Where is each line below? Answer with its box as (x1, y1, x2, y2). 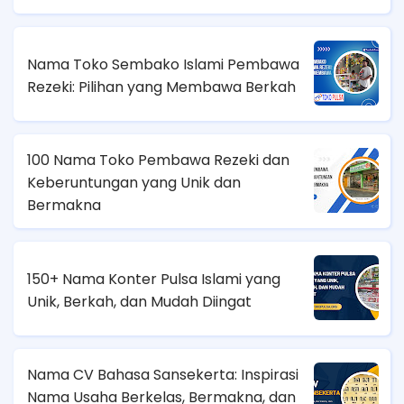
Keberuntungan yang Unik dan (27, 172, 241, 194)
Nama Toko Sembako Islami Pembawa (27, 53, 299, 75)
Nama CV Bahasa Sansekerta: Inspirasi (27, 364, 298, 386)
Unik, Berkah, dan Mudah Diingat (27, 290, 252, 312)
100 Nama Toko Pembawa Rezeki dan (27, 150, 289, 171)
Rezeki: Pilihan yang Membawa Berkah (27, 76, 296, 97)
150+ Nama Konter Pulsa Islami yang (27, 268, 280, 289)
